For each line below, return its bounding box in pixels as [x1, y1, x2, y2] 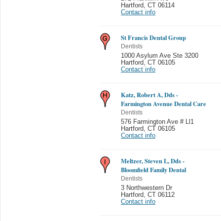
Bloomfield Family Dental [121, 165, 186, 174]
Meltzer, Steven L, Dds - [121, 156, 184, 165]
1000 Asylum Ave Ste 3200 [121, 52, 198, 59]
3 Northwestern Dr [121, 184, 172, 191]
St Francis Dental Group [121, 33, 186, 42]
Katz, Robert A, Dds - [121, 90, 178, 99]
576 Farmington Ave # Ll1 [121, 118, 194, 125]
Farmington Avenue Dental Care [121, 99, 206, 108]
